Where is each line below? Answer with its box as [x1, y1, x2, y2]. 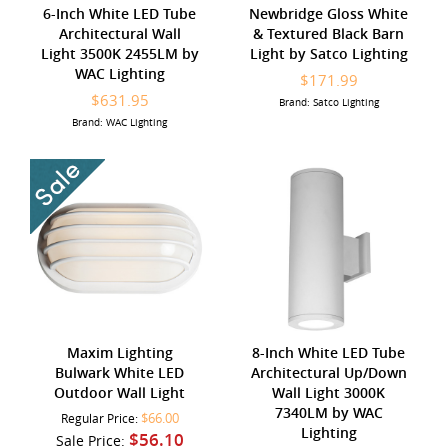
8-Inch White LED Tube [252, 342, 405, 362]
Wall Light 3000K [272, 382, 385, 402]
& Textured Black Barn [253, 23, 404, 43]
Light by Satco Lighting [249, 43, 408, 63]
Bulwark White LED [55, 362, 184, 382]
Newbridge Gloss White [249, 3, 408, 23]
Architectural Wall [58, 23, 181, 43]
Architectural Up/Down [250, 362, 407, 382]
